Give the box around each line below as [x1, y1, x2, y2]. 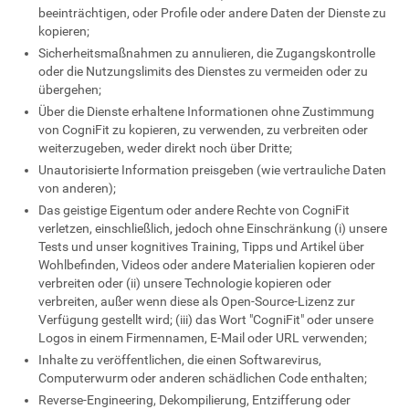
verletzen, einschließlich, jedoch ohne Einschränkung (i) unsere [38, 221, 388, 236]
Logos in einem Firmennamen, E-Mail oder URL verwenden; [38, 330, 368, 345]
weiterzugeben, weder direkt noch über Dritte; [38, 141, 293, 155]
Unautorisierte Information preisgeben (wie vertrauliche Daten [38, 163, 387, 177]
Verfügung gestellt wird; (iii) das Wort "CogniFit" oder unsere [38, 312, 374, 327]
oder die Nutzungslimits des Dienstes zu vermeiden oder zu [38, 64, 369, 79]
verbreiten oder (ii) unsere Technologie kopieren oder [38, 276, 332, 290]
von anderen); [38, 181, 117, 195]
